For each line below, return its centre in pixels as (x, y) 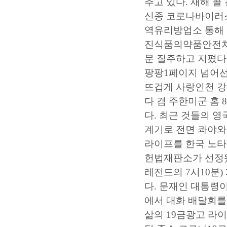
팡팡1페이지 (171, 72)
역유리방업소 (173, 30)
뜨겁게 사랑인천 (181, 87)
